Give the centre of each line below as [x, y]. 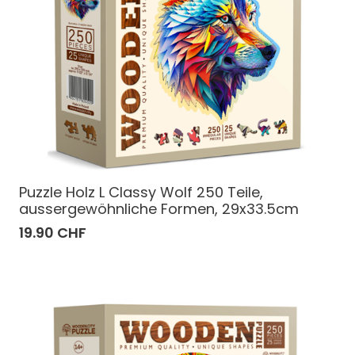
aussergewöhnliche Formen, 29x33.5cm [159, 208]
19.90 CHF [53, 232]
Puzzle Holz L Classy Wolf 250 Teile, [141, 192]
